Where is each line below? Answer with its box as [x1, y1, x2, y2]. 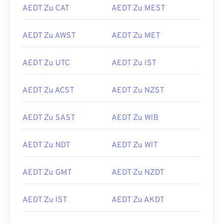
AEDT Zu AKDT [111, 195, 164, 205]
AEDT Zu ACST [22, 86, 74, 96]
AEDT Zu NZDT [111, 168, 164, 178]
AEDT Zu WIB [111, 113, 159, 123]
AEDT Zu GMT [22, 168, 72, 178]
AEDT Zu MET [111, 31, 160, 41]
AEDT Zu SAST [22, 113, 75, 123]
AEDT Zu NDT [22, 140, 70, 150]
